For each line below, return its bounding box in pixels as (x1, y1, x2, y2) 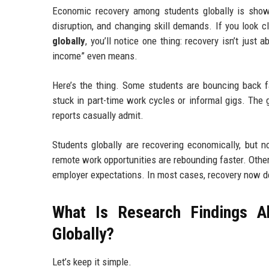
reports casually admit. (52, 109, 144, 121)
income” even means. (52, 49, 138, 62)
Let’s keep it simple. (52, 255, 131, 268)
